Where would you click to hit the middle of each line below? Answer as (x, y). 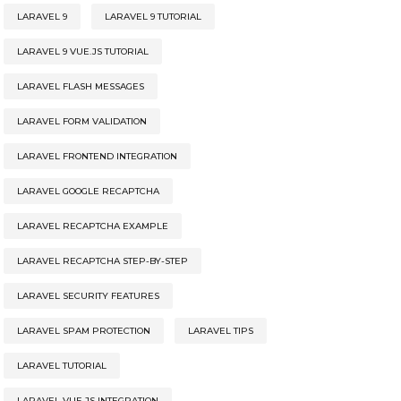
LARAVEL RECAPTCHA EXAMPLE (92, 226)
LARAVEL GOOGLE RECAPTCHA (88, 192)
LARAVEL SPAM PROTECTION (83, 331)
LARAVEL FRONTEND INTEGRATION (97, 157)
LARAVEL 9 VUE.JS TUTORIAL (82, 52)
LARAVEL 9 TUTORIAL (153, 17)
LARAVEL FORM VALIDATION (81, 122)
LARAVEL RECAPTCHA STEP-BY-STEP (102, 261)
